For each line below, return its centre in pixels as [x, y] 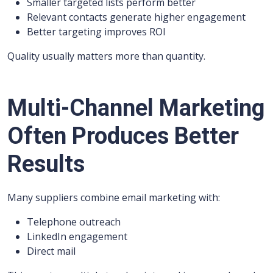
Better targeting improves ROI [96, 32]
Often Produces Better [123, 136]
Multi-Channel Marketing [136, 108]
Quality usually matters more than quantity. [106, 56]
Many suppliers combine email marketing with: [114, 197]
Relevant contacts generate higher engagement [136, 17]
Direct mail [51, 251]
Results [46, 164]
